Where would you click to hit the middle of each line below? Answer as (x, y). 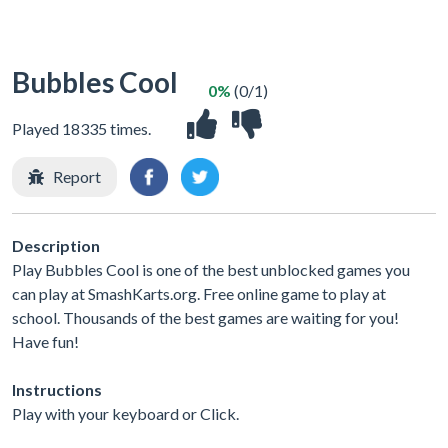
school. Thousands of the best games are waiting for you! (205, 317)
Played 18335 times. (81, 128)
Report (77, 176)
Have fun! (45, 341)
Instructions (57, 389)
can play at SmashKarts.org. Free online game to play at (199, 293)
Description (56, 245)
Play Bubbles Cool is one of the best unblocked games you (211, 269)
